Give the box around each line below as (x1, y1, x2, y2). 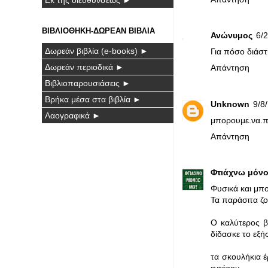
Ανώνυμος (211, 31, 252, 41)
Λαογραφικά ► (45, 110, 100, 120)
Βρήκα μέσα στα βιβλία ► (45, 94, 141, 104)
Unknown (211, 99, 249, 109)
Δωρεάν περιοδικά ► (45, 62, 124, 72)
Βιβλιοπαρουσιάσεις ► (45, 78, 130, 88)
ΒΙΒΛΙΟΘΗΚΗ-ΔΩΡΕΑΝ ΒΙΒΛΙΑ (42, 26, 155, 35)
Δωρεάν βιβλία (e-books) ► (45, 45, 148, 56)
